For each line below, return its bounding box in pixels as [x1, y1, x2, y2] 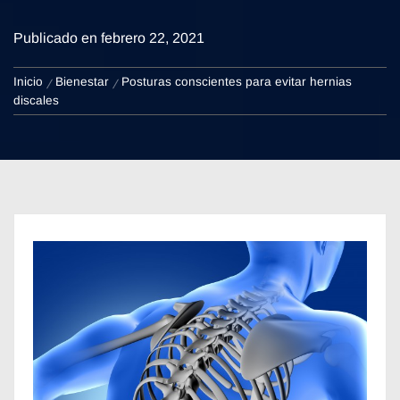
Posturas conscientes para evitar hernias [121, 75, 352, 88]
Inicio [13, 75, 43, 88]
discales [13, 94, 59, 107]
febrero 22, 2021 [101, 30, 204, 46]
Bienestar [55, 75, 109, 88]
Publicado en [13, 30, 101, 46]
